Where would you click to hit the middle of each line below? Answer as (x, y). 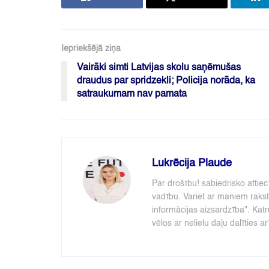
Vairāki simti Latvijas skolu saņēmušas (159, 68)
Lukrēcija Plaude (192, 164)
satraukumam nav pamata (132, 95)
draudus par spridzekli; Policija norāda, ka (166, 81)
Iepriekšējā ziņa (91, 49)
